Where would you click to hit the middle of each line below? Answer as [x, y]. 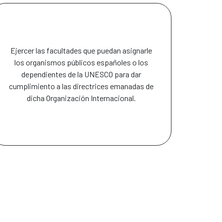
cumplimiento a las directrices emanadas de [81, 86]
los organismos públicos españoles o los [81, 62]
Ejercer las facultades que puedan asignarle [81, 51]
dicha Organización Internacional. [81, 98]
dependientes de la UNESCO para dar [81, 74]
